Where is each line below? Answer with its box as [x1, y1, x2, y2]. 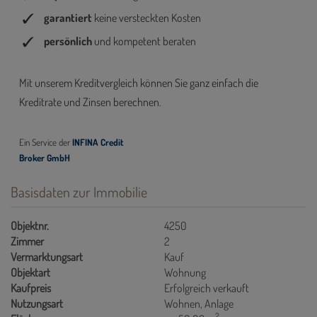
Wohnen [164, 296, 201, 311]
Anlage [204, 296, 234, 311]
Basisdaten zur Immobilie [11, 183, 147, 202]
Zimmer [11, 234, 44, 249]
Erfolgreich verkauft [164, 281, 250, 296]
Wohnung [164, 265, 207, 280]
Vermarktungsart [11, 250, 83, 265]
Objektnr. [11, 219, 49, 234]
